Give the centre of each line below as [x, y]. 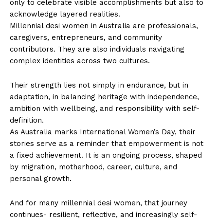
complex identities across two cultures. [80, 61]
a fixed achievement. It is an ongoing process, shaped [106, 155]
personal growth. [41, 179]
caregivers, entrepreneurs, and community [86, 38]
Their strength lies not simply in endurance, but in [99, 85]
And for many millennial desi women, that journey [99, 203]
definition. [27, 120]
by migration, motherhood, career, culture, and [93, 167]
